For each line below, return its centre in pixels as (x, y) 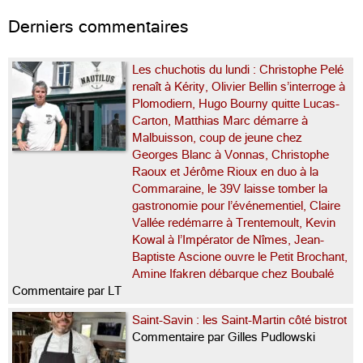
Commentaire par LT (67, 291)
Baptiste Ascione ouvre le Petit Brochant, (240, 257)
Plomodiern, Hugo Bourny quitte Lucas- (236, 104)
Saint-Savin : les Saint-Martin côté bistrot (239, 320)
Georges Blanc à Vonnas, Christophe (231, 155)
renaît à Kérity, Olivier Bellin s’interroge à (239, 87)
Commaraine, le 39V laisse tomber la (230, 189)
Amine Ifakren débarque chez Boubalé (235, 274)
